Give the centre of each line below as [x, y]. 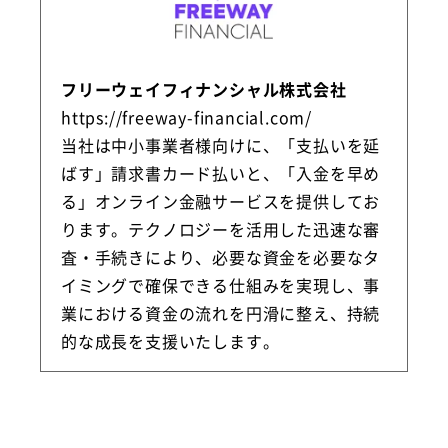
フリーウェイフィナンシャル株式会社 [204, 89]
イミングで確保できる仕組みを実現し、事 [221, 285]
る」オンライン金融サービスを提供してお [221, 201]
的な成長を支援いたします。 [170, 341]
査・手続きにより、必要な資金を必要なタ [221, 257]
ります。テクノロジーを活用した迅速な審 [221, 229]
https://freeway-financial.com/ [186, 117]
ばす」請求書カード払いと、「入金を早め [221, 173]
